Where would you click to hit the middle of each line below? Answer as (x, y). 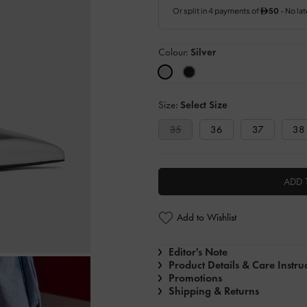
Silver (203, 52)
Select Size (204, 105)
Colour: (174, 52)
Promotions (195, 278)
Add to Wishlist (207, 218)
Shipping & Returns (214, 291)
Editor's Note (198, 252)
